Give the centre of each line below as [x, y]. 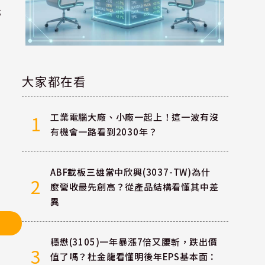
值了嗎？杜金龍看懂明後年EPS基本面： [134, 257]
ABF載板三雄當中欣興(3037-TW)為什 [130, 172]
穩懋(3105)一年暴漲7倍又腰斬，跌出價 [134, 242]
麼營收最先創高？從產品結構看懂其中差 [134, 187]
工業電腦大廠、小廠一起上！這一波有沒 [134, 117]
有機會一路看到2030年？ [104, 131]
